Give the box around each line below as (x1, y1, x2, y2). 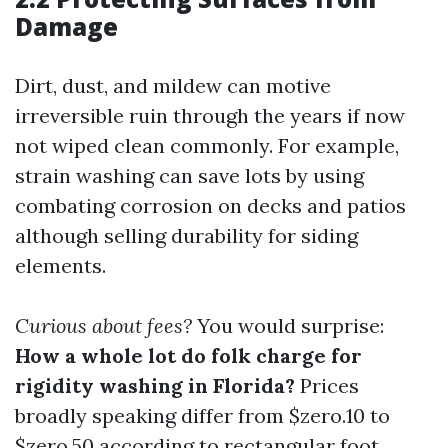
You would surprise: (192, 313, 384, 338)
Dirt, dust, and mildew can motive (15, 73, 331, 98)
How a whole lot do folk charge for (15, 343, 362, 368)
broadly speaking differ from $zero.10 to (15, 403, 390, 428)
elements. (15, 253, 106, 278)
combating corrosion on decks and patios (15, 193, 406, 218)
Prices (295, 373, 359, 398)
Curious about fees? (15, 313, 192, 338)
